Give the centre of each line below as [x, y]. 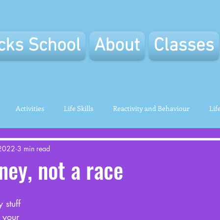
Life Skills [79, 108]
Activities [30, 108]
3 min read [34, 148]
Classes [184, 46]
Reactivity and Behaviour [151, 108]
